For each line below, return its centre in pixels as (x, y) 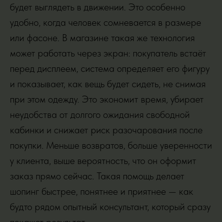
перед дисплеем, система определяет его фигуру (110, 68)
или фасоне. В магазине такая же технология (102, 38)
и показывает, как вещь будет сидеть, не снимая (108, 84)
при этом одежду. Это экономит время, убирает (107, 99)
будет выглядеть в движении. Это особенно (98, 7)
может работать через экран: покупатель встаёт (108, 53)
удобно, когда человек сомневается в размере (106, 22)
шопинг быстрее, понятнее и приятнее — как (102, 191)
